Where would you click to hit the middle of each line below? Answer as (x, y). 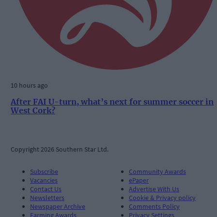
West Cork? (33, 111)
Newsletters (47, 197)
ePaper (139, 180)
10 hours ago (29, 85)
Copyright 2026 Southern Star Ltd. (60, 149)
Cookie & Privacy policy (162, 197)
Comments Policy (154, 206)
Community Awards (157, 171)
